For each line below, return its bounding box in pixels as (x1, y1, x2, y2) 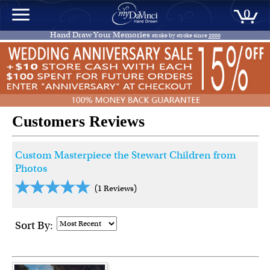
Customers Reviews (11, 113, 145, 131)
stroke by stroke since (151, 31, 209, 39)
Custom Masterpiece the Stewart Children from (14, 148, 236, 162)
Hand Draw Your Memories (49, 30, 152, 40)
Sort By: (14, 218, 53, 233)
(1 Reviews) (94, 183, 137, 194)
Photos (14, 162, 47, 175)
